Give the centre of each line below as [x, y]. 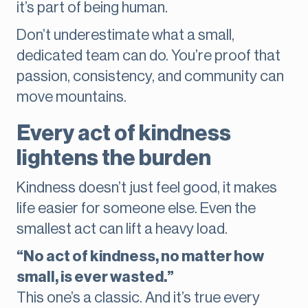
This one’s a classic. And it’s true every [138, 298]
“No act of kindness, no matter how [140, 257]
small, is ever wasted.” [95, 277]
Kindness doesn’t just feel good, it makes [147, 188]
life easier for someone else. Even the [136, 209]
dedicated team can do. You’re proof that [148, 56]
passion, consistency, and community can [150, 77]
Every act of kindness [124, 134]
